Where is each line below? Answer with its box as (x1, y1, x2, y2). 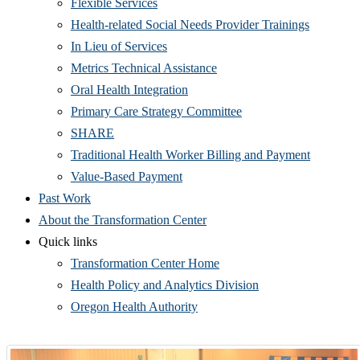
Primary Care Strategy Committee (71, 104, 242, 118)
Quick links (39, 234, 97, 248)
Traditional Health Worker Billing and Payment (71, 147, 310, 162)
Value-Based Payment (71, 169, 182, 183)
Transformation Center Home (71, 256, 219, 270)
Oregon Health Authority (71, 299, 198, 313)
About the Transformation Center (39, 212, 207, 227)
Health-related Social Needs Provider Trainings (71, 17, 309, 31)
